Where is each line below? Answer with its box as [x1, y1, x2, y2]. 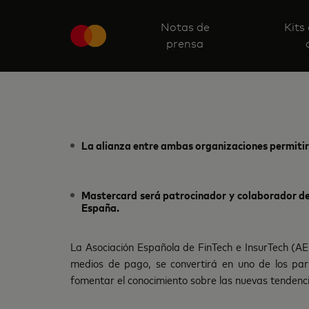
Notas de [160, 21, 210, 34]
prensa [166, 37, 203, 50]
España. [81, 199, 119, 215]
